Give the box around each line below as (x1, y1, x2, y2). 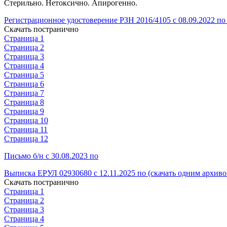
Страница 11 (4, 125, 48, 134)
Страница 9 (4, 106, 44, 116)
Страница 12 (4, 134, 48, 143)
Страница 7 (4, 88, 44, 97)
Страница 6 (4, 79, 44, 88)
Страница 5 (4, 70, 44, 79)
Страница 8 (4, 97, 44, 106)
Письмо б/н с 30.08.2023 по (4, 151, 98, 160)
